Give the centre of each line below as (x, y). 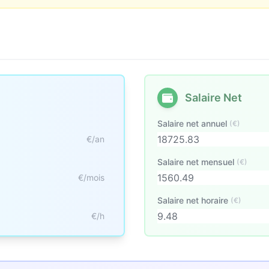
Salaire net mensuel (196, 162)
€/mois (91, 177)
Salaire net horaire (193, 200)
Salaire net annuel (192, 123)
